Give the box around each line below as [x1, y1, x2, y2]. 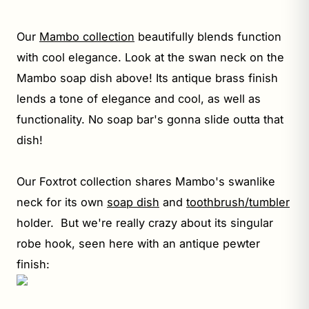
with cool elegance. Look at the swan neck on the [17, 50, 284, 64]
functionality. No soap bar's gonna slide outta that [17, 112, 283, 126]
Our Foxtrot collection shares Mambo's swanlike [17, 174, 275, 188]
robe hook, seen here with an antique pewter [17, 236, 260, 250]
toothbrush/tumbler [186, 195, 290, 209]
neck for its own [17, 195, 107, 209]
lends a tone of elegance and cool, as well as [17, 91, 261, 106]
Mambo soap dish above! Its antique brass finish [17, 70, 278, 85]
